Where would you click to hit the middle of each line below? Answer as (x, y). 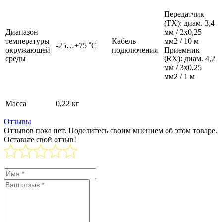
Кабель (124, 41)
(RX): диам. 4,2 (190, 59)
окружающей (28, 50)
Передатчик (184, 14)
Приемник (182, 50)
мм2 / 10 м (181, 41)
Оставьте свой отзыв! (40, 140)
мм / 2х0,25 (183, 32)
